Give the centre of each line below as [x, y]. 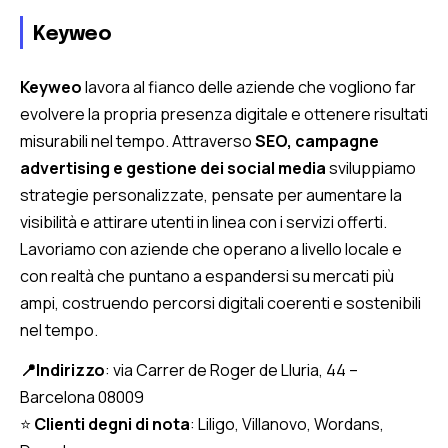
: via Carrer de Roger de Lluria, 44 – [231, 369]
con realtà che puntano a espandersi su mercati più [207, 275]
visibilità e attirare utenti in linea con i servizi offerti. [203, 221]
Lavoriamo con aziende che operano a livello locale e [211, 248]
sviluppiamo [371, 167]
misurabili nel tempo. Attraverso [137, 140]
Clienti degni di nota [112, 423]
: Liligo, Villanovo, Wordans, [287, 423]
